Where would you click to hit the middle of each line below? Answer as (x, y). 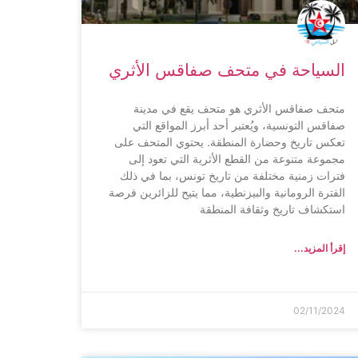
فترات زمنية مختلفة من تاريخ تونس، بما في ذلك (233, 175)
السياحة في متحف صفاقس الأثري (227, 70)
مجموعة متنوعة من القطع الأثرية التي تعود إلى (237, 158)
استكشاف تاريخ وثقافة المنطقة (272, 209)
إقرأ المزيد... (320, 248)
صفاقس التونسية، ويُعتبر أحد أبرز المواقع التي (239, 125)
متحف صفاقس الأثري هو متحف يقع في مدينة (239, 108)
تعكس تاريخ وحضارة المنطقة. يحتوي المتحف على (230, 141)
